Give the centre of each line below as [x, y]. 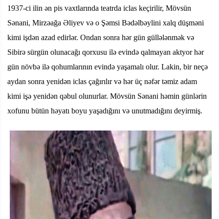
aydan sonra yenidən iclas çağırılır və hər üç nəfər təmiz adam [102, 81]
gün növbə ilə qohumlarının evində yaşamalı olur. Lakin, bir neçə [108, 66]
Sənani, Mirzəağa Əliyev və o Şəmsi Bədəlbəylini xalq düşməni [106, 22]
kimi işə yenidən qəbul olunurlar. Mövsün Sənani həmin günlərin [107, 96]
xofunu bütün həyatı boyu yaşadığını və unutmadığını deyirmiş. [105, 110]
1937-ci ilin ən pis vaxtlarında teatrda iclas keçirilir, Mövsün [99, 8]
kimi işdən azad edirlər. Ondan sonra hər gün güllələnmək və [101, 37]
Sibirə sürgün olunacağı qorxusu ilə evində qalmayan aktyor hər [106, 52]
